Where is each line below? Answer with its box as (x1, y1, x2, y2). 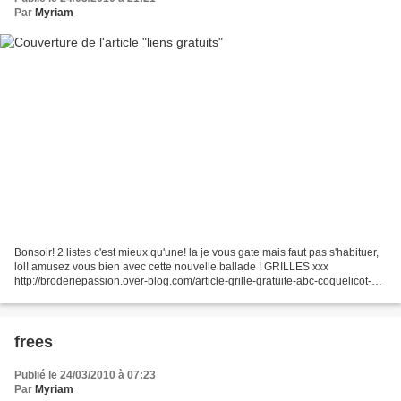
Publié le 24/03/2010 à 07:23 (14, 368, 156, 381)
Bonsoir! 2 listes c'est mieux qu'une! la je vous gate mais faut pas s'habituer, (14, 245, 379, 259)
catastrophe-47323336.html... (14, 303, 157, 316)
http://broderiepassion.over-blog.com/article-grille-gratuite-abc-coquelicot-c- (14, 274, 380, 287)
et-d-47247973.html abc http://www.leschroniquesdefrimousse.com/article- (14, 288, 373, 302)
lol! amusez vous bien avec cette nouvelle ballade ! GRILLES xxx (14, 260, 328, 273)
